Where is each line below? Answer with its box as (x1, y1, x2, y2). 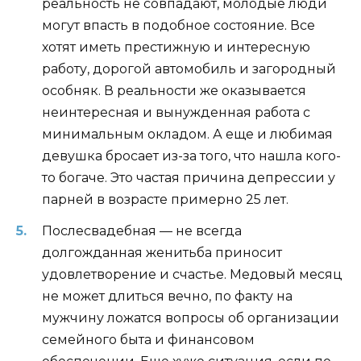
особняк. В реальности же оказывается (42, 83, 306, 99)
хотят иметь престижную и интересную (42, 39, 310, 56)
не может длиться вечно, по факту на (42, 288, 293, 304)
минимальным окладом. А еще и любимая (42, 127, 333, 143)
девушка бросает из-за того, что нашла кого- (42, 148, 341, 164)
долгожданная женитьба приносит (42, 244, 282, 260)
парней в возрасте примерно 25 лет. (42, 192, 288, 208)
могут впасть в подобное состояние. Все (42, 18, 315, 34)
